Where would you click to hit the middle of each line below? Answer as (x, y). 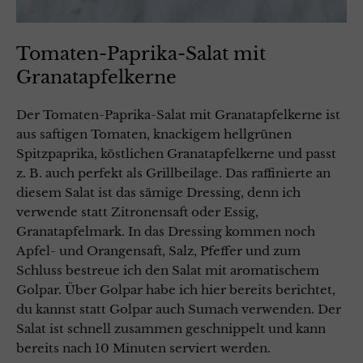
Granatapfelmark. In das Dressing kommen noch (166, 232)
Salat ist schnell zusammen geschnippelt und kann (171, 329)
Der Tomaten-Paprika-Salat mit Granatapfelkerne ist (178, 115)
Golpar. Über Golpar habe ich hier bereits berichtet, (176, 290)
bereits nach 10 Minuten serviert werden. (145, 348)
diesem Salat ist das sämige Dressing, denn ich (158, 193)
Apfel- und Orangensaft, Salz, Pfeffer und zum (158, 251)
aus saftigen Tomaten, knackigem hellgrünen (154, 135)
